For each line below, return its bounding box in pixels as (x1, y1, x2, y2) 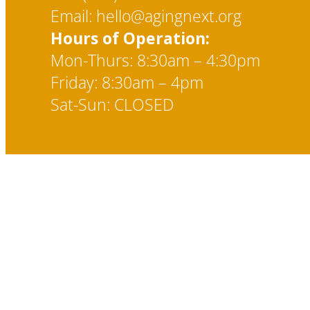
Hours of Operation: (51, 27, 210, 49)
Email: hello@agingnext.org (51, 5, 241, 27)
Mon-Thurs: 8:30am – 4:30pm (51, 49, 260, 71)
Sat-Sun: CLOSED (51, 93, 174, 116)
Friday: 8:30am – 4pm (51, 71, 203, 93)
